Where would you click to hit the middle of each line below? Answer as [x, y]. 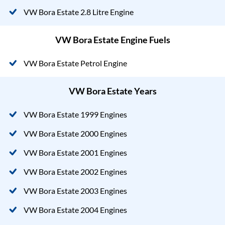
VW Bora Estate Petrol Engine [75, 63]
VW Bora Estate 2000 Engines [75, 133]
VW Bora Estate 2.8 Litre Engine [79, 12]
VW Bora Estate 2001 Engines [75, 152]
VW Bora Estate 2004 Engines [75, 209]
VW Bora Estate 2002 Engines [75, 171]
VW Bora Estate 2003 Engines [75, 190]
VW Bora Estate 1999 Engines [75, 114]
